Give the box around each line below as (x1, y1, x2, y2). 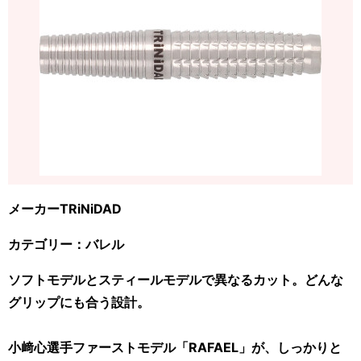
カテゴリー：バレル (8, 235, 124, 252)
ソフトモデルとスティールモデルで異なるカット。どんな (8, 271, 343, 288)
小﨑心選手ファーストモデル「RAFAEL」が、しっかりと (8, 338, 342, 355)
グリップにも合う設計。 (8, 293, 150, 310)
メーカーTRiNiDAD (8, 200, 122, 217)
